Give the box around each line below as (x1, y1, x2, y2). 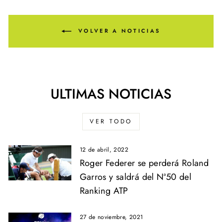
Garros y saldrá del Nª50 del (79, 170, 191, 184)
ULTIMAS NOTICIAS (51, 84, 171, 104)
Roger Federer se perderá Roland (79, 157, 209, 170)
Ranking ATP (79, 184, 128, 198)
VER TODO (90, 117, 132, 126)
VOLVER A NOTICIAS (75, 26, 161, 35)
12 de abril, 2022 (79, 145, 128, 155)
